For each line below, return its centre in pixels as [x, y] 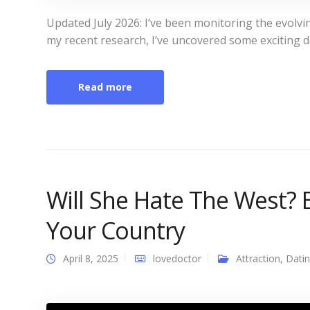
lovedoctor [177, 258]
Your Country [116, 230]
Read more [105, 87]
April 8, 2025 [91, 258]
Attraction [258, 258]
